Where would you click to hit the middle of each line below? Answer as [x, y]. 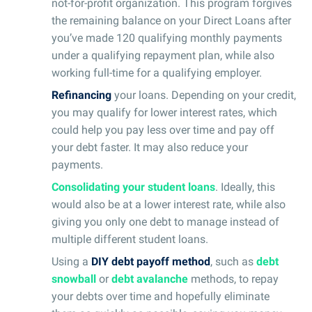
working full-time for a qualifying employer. [157, 72]
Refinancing [83, 95]
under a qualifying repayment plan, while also [163, 55]
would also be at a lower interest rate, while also [169, 204]
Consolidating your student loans [133, 187]
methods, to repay [233, 279]
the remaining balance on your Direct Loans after [171, 20]
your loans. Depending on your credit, [205, 95]
